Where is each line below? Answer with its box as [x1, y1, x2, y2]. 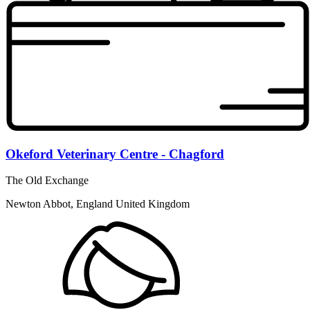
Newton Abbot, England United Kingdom [6, 198, 190, 210]
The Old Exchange [6, 174, 89, 187]
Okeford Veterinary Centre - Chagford [6, 146, 224, 161]
